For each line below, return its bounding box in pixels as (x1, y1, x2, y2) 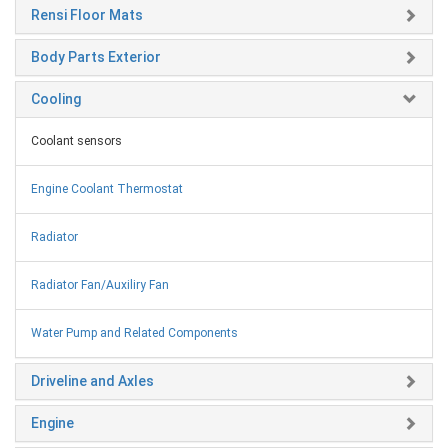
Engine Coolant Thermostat (31, 181, 183, 196)
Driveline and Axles (31, 372, 154, 389)
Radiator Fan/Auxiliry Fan (31, 277, 169, 292)
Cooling (31, 90, 81, 107)
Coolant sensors (31, 133, 122, 148)
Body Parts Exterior (31, 48, 161, 65)
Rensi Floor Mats (31, 6, 143, 23)
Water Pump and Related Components (31, 325, 238, 340)
